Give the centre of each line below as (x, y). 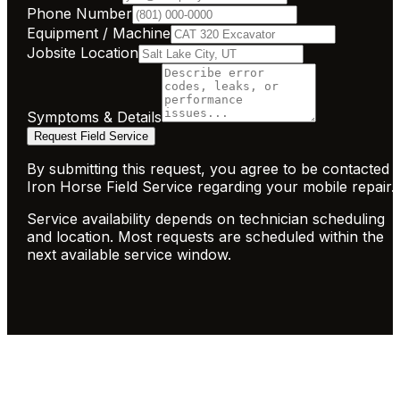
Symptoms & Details (95, 117)
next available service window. (129, 255)
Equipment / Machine (99, 33)
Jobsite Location (83, 53)
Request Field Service (92, 137)
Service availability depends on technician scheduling (206, 219)
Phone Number (80, 14)
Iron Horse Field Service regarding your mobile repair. (211, 187)
